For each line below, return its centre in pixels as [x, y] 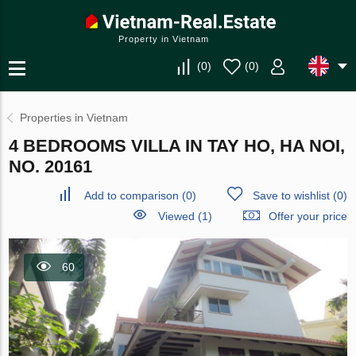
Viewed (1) [185, 216]
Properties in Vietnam [74, 118]
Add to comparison [131, 195]
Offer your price [308, 216]
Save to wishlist [291, 195]
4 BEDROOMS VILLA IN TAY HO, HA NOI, [177, 146]
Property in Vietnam [164, 39]
